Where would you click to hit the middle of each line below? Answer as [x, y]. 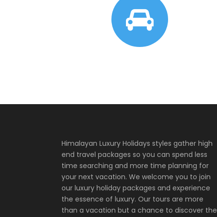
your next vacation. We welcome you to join [136, 177]
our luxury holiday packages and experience [136, 188]
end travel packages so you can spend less [134, 155]
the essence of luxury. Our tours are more [132, 199]
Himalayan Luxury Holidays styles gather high [137, 143]
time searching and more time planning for [135, 166]
